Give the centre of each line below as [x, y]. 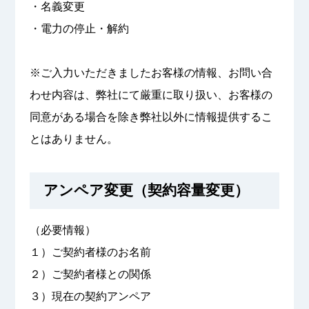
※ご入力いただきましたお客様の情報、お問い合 [151, 72]
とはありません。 [73, 139]
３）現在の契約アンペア [90, 297]
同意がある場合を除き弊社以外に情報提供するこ [151, 117]
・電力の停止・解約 [79, 28]
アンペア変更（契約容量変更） [147, 190]
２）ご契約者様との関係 [90, 275]
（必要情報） [62, 230]
